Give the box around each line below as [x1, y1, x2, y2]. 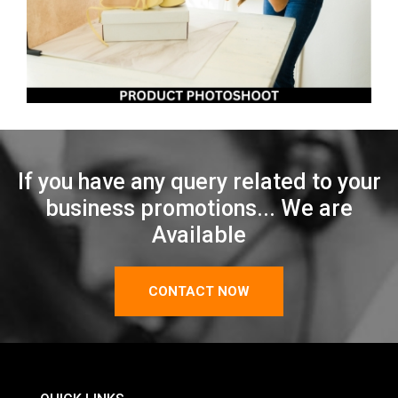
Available [152, 221, 246, 248]
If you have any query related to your [17, 168, 381, 195]
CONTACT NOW [148, 283, 250, 299]
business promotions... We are [45, 195, 353, 221]
